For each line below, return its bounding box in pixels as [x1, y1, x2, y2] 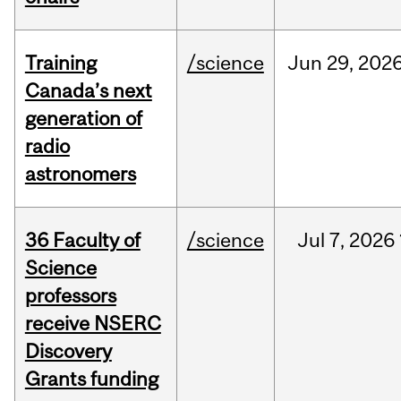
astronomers [24, 162, 136, 186]
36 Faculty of [24, 228, 141, 252]
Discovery [24, 339, 112, 363]
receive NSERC [24, 311, 161, 336]
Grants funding [24, 367, 158, 391]
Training [24, 51, 97, 75]
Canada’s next [24, 79, 152, 103]
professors [24, 284, 116, 308]
